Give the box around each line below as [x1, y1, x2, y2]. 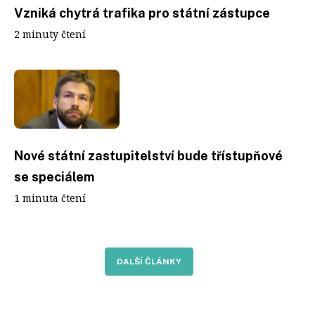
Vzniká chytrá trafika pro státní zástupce [14, 5, 270, 20]
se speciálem [14, 169, 94, 184]
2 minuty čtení [14, 27, 86, 41]
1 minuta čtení [14, 191, 86, 205]
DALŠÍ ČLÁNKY [117, 257, 181, 266]
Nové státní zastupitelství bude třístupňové [14, 148, 283, 163]
